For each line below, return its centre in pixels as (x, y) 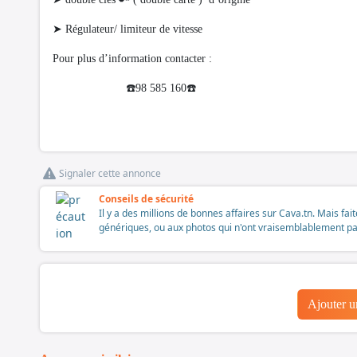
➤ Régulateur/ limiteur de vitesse (129, 29)
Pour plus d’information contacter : (137, 59)
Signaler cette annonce (110, 174)
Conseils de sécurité (146, 199)
